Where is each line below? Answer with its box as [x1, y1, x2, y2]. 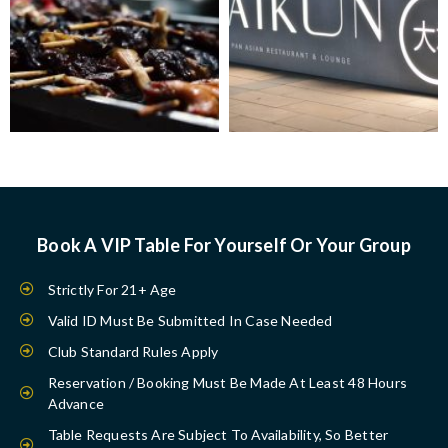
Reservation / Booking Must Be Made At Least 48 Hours [47, 373, 407, 391]
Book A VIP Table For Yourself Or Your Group [37, 233, 411, 256]
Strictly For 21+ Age [47, 280, 177, 298]
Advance [47, 394, 104, 412]
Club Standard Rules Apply [47, 342, 219, 360]
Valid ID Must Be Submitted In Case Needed [47, 311, 333, 329]
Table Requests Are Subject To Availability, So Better [47, 425, 389, 443]
